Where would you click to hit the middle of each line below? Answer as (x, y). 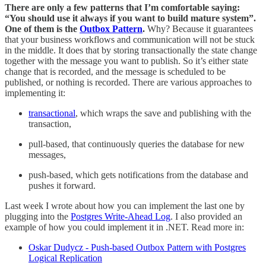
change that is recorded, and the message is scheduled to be (115, 71)
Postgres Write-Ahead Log (121, 216)
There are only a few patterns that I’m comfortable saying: (122, 7)
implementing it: (35, 93)
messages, (47, 154)
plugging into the (38, 216)
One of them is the (42, 28)
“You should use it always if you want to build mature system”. (130, 18)
